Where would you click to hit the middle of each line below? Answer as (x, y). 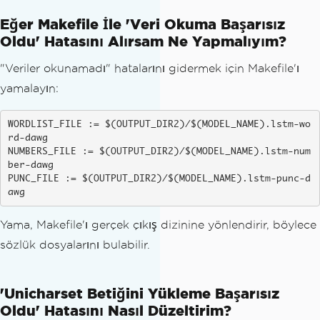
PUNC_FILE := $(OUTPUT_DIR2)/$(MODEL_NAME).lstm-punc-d (159, 179)
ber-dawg (30, 165)
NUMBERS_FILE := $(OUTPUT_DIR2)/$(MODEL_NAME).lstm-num (159, 151)
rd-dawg (27, 138)
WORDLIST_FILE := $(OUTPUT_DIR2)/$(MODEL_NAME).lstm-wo (159, 124)
